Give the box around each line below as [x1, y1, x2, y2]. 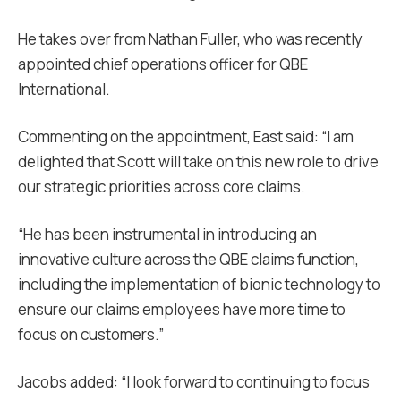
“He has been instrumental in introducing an [18, 224, 317, 244]
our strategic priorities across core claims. [18, 176, 305, 197]
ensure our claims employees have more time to [18, 299, 346, 320]
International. [18, 79, 110, 99]
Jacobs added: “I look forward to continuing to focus [18, 371, 370, 392]
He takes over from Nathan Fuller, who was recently [18, 29, 363, 49]
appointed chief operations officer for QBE [18, 54, 308, 74]
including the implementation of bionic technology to [18, 274, 380, 294]
